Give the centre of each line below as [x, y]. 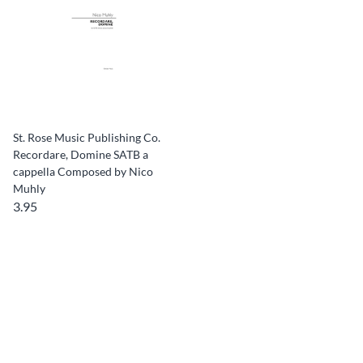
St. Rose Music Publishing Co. [87, 137]
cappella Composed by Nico [83, 171]
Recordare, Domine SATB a [81, 154]
